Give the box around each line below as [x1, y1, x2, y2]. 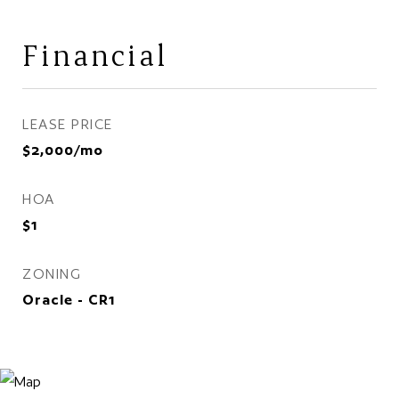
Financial [22, 37, 168, 73]
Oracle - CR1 [22, 291, 116, 308]
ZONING [22, 265, 81, 282]
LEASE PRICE [22, 116, 113, 133]
